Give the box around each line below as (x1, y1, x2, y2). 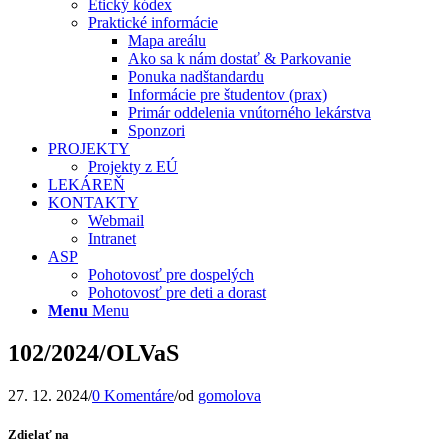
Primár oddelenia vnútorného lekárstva (128, 104, 371, 121)
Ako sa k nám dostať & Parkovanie (128, 50, 351, 67)
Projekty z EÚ (88, 158, 178, 175)
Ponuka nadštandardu (128, 68, 264, 85)
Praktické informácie (88, 14, 218, 31)
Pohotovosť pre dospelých (88, 266, 254, 283)
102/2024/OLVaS (8, 339, 179, 366)
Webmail (88, 212, 144, 229)
